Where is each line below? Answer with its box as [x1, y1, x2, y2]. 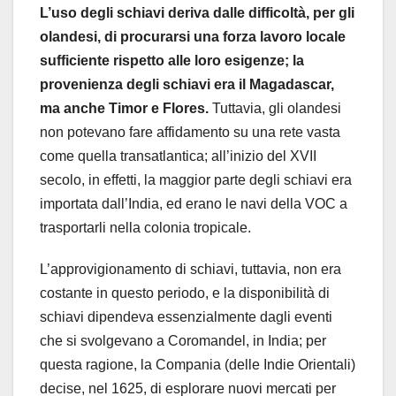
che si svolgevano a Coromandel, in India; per [40, 333, 326, 349]
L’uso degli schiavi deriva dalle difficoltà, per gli [40, 5, 354, 21]
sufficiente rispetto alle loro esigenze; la [40, 53, 304, 69]
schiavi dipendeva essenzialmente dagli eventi [40, 309, 332, 325]
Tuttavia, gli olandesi [209, 101, 341, 117]
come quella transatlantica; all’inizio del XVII [40, 148, 316, 164]
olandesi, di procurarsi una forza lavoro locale [40, 29, 346, 45]
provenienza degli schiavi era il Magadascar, [40, 77, 334, 93]
